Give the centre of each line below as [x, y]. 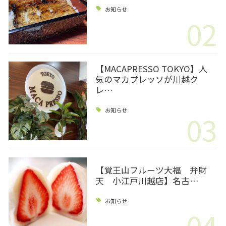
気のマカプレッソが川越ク [147, 79]
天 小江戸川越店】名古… [147, 180]
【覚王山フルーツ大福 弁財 [151, 170]
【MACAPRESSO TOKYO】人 [151, 69]
